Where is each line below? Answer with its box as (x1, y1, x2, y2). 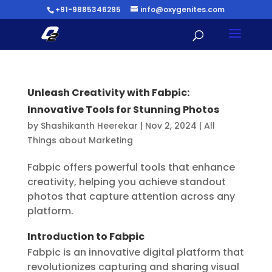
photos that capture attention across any (27, 189, 235, 203)
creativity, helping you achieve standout (27, 175, 226, 189)
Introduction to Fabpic (27, 229, 144, 243)
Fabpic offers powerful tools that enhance (27, 160, 235, 174)
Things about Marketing (27, 134, 133, 146)
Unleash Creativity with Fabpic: (27, 86, 189, 100)
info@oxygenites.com (140, 4, 225, 15)
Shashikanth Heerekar (40, 120, 138, 132)
